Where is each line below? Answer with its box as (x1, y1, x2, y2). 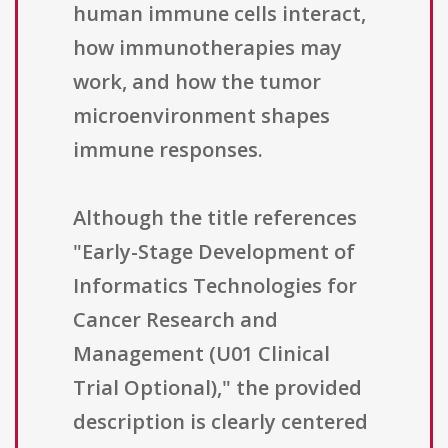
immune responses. (73, 136, 263, 164)
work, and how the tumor (73, 68, 321, 96)
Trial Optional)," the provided (73, 374, 362, 402)
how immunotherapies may (73, 34, 342, 62)
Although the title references (73, 204, 357, 232)
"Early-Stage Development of (73, 238, 355, 266)
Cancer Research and (73, 306, 278, 334)
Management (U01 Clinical (73, 340, 330, 368)
